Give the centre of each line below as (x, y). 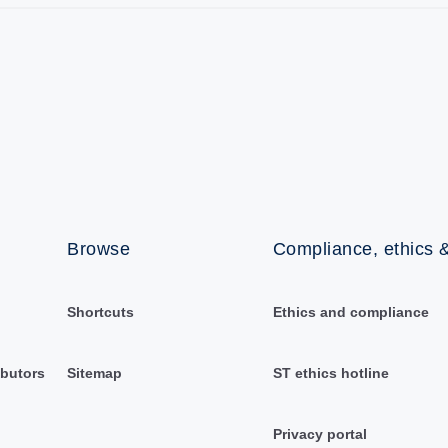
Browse (99, 248)
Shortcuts (101, 311)
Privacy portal (319, 433)
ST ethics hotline (330, 372)
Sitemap (95, 372)
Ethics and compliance (350, 311)
